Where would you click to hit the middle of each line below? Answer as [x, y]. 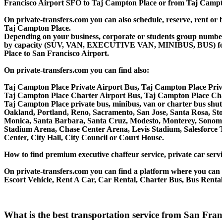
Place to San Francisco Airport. [56, 53]
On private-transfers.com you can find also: [77, 70]
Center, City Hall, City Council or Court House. [84, 137]
